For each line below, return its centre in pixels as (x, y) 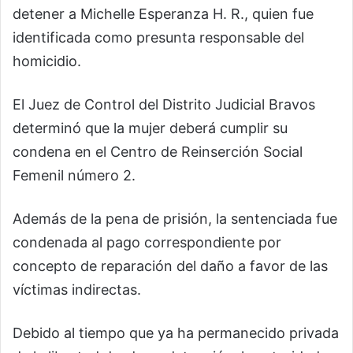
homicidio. (47, 61)
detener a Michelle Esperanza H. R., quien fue (163, 14)
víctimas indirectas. (77, 290)
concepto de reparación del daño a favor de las (170, 266)
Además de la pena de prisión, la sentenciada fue (175, 219)
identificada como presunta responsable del (158, 38)
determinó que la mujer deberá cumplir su (150, 128)
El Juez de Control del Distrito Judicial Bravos (164, 105)
